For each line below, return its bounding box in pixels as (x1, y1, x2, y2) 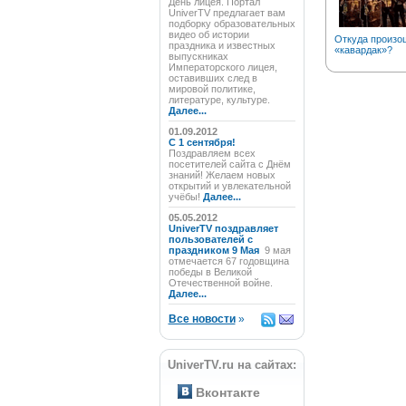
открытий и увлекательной (168, 180, 291, 191)
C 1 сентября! (168, 137, 238, 148)
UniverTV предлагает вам (168, 7, 285, 18)
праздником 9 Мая (168, 245, 262, 256)
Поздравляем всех (168, 148, 256, 159)
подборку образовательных (168, 18, 295, 29)
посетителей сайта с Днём (168, 159, 291, 169)
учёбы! (168, 191, 203, 202)
